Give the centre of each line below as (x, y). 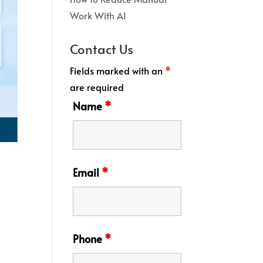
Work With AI (98, 15)
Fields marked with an (118, 70)
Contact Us (102, 48)
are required (97, 87)
